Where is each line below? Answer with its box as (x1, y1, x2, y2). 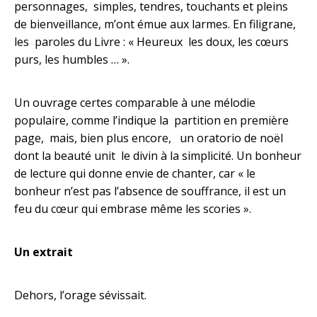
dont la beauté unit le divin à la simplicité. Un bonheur (14, 148, 301, 163)
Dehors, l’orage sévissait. (14, 287, 146, 303)
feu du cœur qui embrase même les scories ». (14, 201, 251, 217)
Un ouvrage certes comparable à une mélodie (14, 95, 255, 110)
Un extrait (14, 244, 73, 260)
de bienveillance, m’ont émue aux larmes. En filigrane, (14, 16, 296, 32)
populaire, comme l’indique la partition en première (14, 113, 289, 128)
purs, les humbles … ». (14, 52, 129, 67)
